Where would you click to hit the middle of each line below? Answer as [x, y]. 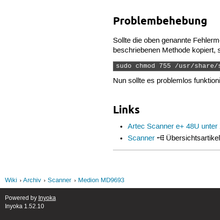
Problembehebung [160, 21]
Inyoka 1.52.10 [24, 206]
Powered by [21, 198]
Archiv [32, 180]
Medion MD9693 [101, 180]
